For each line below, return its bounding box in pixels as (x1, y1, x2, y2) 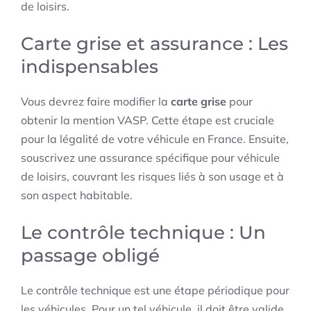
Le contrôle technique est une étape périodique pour (21, 283, 289, 298)
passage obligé (21, 244, 160, 267)
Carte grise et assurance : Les (21, 33, 288, 56)
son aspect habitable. (21, 188, 133, 203)
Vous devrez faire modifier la (21, 94, 171, 109)
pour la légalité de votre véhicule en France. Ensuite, (21, 132, 289, 146)
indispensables (21, 56, 158, 78)
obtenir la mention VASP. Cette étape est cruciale (21, 113, 274, 128)
